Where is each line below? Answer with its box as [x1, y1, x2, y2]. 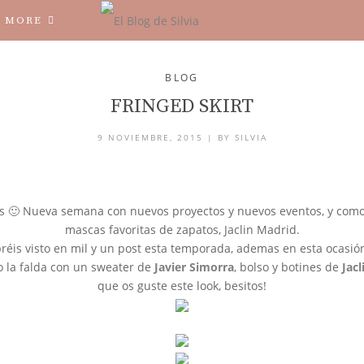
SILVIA [234, 132, 267, 143]
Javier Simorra [154, 259, 234, 275]
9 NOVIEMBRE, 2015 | [97, 132, 218, 143]
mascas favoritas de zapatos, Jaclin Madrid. [64, 222, 300, 237]
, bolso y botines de [233, 259, 342, 275]
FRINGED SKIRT [110, 94, 253, 119]
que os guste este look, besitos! [97, 278, 266, 293]
